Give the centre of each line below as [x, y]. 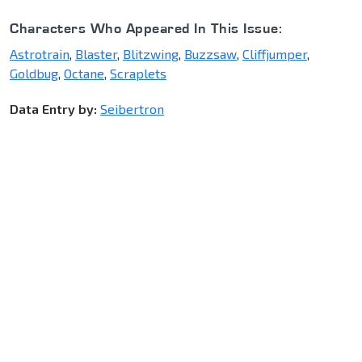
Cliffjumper [275, 54]
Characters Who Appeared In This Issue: [146, 28]
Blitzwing [151, 54]
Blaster [96, 54]
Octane [84, 74]
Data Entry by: [53, 109]
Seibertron [132, 109]
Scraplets [138, 74]
